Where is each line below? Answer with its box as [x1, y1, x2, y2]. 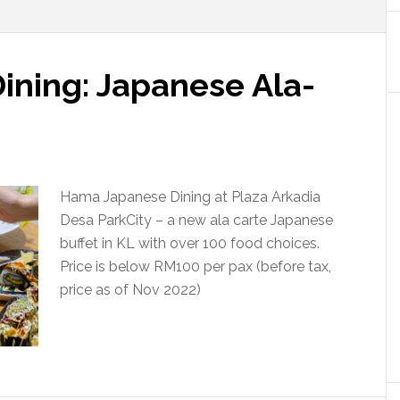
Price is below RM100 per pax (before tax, [60, 258, 331, 275]
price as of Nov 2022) [60, 281, 201, 298]
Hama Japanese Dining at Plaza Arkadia [60, 188, 321, 205]
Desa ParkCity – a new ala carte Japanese [60, 212, 333, 229]
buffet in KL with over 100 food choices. [60, 235, 320, 252]
